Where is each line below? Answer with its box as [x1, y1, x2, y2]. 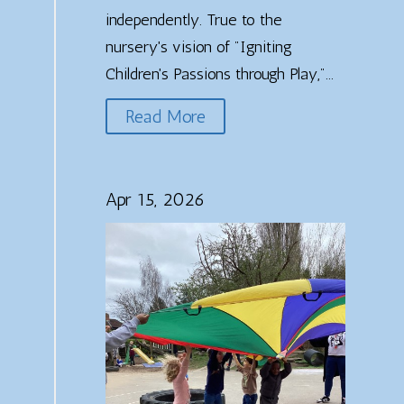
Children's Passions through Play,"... [105, 63, 334, 84]
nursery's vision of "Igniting [105, 36, 292, 57]
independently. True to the [105, 9, 282, 30]
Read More [124, 105, 206, 127]
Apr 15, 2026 [105, 188, 205, 210]
